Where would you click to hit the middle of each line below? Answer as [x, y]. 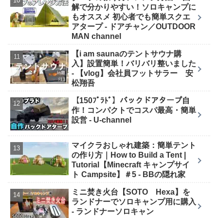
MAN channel [96, 36]
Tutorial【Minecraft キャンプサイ [131, 164]
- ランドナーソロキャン [113, 211]
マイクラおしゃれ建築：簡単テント [134, 145]
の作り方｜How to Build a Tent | [129, 155]
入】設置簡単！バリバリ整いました [134, 63]
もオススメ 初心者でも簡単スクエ [131, 17]
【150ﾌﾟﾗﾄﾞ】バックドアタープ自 [131, 100]
